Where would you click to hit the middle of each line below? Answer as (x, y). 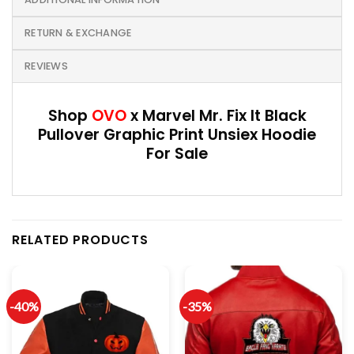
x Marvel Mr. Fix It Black (216, 116)
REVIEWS (46, 66)
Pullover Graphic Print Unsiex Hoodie (177, 135)
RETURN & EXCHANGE (78, 33)
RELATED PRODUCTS (80, 239)
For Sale (177, 154)
